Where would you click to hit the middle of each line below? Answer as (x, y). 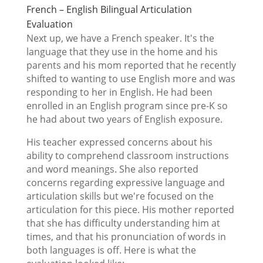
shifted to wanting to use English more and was (131, 79)
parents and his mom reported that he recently (131, 65)
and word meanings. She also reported (112, 169)
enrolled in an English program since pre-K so (127, 106)
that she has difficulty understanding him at (123, 223)
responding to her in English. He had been (119, 92)
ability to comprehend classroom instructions (127, 156)
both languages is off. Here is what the (111, 250)
